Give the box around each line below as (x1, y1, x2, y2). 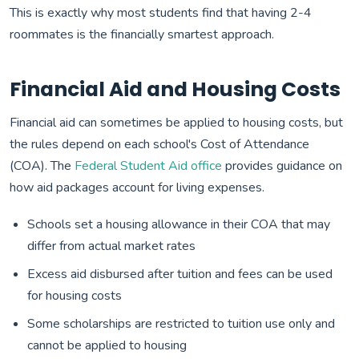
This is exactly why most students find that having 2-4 (10, 3, 312, 22)
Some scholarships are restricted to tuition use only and (27, 315, 336, 333)
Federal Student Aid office (75, 157, 222, 175)
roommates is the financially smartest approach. (10, 25, 274, 43)
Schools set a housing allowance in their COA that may (27, 216, 331, 234)
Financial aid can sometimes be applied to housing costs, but (10, 114, 343, 132)
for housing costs (27, 287, 123, 305)
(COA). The (10, 157, 75, 175)
